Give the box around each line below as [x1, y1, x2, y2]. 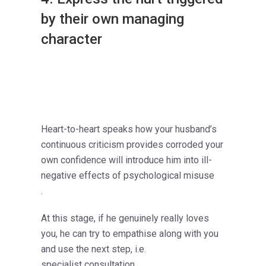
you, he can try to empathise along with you [41, 228, 218, 240]
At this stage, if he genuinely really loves [41, 213, 209, 224]
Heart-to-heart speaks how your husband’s [41, 123, 217, 135]
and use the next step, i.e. [41, 243, 146, 255]
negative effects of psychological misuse [41, 170, 214, 182]
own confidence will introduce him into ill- [41, 154, 212, 166]
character [41, 31, 102, 48]
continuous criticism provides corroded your [41, 139, 223, 151]
